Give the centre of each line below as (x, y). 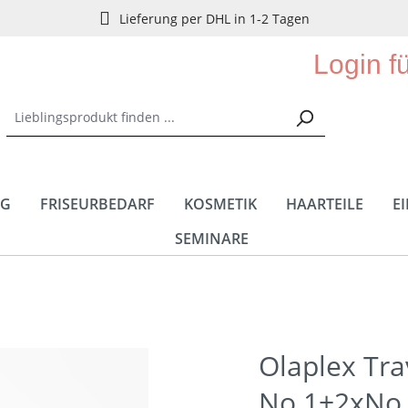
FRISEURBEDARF (97, 204)
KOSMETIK (220, 204)
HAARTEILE (325, 204)
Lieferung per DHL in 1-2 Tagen (214, 18)
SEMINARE (211, 239)
